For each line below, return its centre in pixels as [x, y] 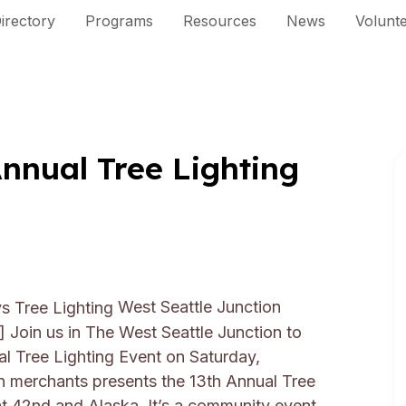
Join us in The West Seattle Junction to [156, 333]
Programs [119, 21]
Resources [219, 21]
